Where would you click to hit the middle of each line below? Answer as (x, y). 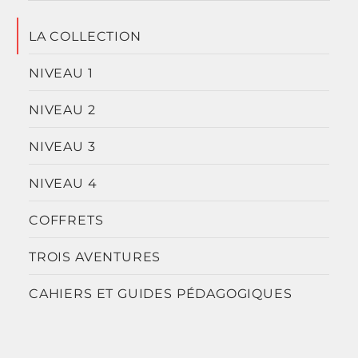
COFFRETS (66, 219)
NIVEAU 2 (62, 109)
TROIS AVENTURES (95, 256)
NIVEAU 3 (62, 146)
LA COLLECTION (85, 36)
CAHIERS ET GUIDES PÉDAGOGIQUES (161, 293)
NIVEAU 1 (61, 72)
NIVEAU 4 (63, 183)
